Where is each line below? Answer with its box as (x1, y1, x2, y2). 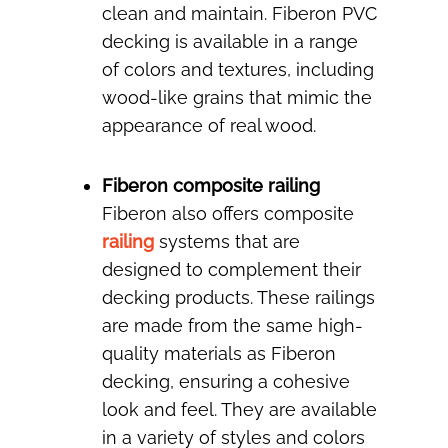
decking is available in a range (102, 31, 358, 53)
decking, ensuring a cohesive (102, 371, 350, 393)
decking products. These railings (102, 287, 375, 309)
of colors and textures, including (102, 59, 374, 81)
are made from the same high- (102, 315, 363, 337)
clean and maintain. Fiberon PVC (102, 3, 377, 25)
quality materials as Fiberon (102, 343, 336, 365)
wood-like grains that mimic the (102, 87, 372, 109)
